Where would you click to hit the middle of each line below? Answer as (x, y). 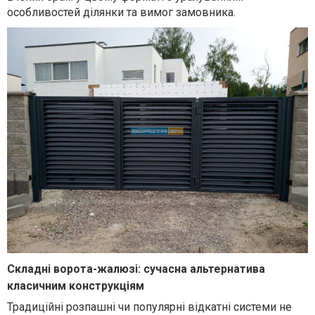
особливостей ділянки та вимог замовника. (121, 12)
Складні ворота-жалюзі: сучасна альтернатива (136, 269)
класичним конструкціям (76, 285)
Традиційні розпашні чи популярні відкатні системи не (149, 307)
